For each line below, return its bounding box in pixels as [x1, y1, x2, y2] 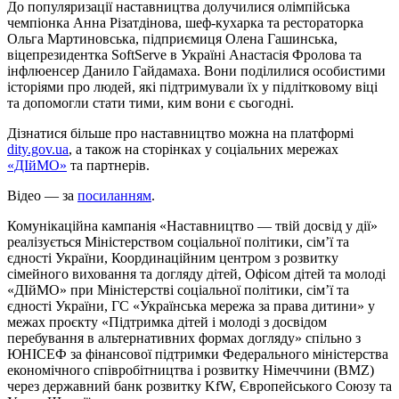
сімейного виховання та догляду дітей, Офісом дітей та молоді [7, 266, 386, 282]
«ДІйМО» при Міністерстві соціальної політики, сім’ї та [7, 282, 349, 298]
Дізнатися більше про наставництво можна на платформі [7, 126, 354, 142]
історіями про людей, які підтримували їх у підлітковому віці [7, 79, 378, 95]
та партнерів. [67, 158, 150, 174]
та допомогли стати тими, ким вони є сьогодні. [7, 95, 294, 111]
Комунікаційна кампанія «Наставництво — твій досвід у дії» [7, 218, 378, 234]
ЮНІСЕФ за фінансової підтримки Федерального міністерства [7, 346, 388, 362]
